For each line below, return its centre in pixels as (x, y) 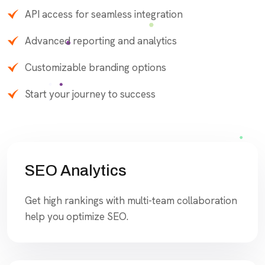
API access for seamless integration (104, 14)
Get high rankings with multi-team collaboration (131, 200)
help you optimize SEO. (77, 216)
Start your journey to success (90, 94)
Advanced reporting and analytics (101, 41)
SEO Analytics (76, 170)
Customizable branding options (96, 67)
